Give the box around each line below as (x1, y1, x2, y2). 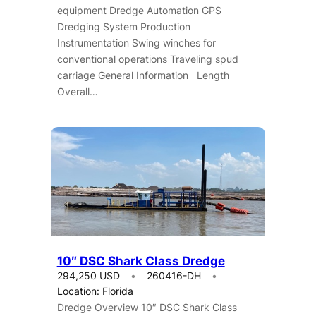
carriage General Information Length (56, 69, 229, 82)
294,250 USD (56, 269, 120, 282)
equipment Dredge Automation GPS (56, 4, 221, 17)
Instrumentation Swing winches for (56, 37, 216, 49)
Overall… (56, 85, 98, 98)
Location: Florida (56, 285, 133, 298)
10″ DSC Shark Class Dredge (56, 254, 225, 269)
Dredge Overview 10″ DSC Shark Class (56, 301, 237, 314)
